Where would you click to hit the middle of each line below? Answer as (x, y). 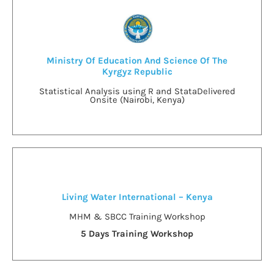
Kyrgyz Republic (137, 71)
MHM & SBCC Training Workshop (137, 216)
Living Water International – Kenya (137, 197)
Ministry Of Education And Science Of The (137, 60)
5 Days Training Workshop (137, 233)
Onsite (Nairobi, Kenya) (137, 99)
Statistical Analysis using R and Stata (118, 91)
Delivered (216, 91)
